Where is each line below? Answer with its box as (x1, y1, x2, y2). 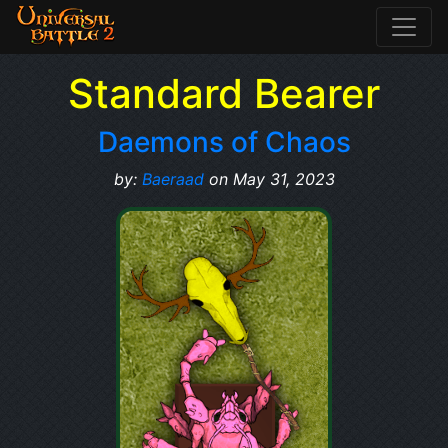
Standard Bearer (68, 69, 380, 118)
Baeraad (141, 169, 204, 189)
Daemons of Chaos (97, 125, 351, 159)
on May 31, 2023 (203, 169, 335, 189)
